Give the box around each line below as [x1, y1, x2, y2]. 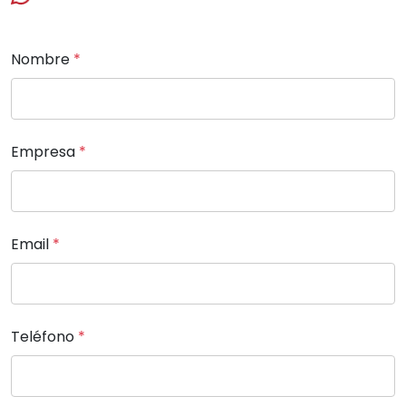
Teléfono [11, 326, 78, 347]
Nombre [11, 49, 73, 70]
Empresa [11, 141, 79, 162]
